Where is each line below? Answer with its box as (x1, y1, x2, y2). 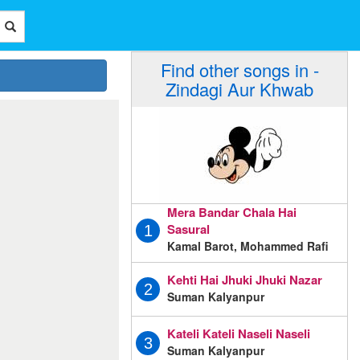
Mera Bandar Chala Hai (167, 203, 297, 222)
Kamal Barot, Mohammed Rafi (167, 238, 329, 255)
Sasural (167, 220, 210, 239)
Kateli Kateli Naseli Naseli (167, 325, 310, 343)
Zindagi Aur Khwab (166, 76, 313, 101)
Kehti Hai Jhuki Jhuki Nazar (167, 271, 322, 289)
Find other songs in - (160, 57, 319, 82)
